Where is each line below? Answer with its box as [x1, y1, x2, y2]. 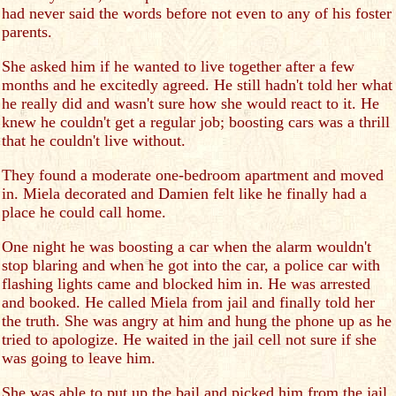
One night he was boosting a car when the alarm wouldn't [2, 238, 371, 255]
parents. [2, 23, 52, 41]
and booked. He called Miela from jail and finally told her [2, 293, 375, 311]
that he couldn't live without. [2, 132, 186, 149]
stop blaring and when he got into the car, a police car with [2, 256, 380, 274]
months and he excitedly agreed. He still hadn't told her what [2, 76, 392, 94]
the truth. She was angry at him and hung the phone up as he [2, 312, 392, 330]
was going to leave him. [2, 349, 156, 367]
